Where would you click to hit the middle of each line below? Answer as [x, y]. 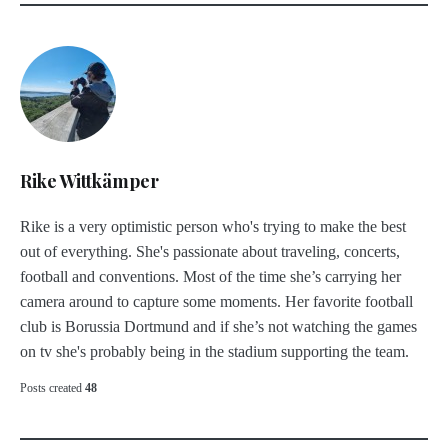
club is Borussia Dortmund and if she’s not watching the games [218, 327]
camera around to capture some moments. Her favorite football [216, 302]
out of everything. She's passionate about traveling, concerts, [210, 252]
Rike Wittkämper [89, 181]
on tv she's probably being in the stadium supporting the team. [214, 352]
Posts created [51, 388]
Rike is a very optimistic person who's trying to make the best [213, 227]
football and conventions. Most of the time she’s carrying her [210, 277]
